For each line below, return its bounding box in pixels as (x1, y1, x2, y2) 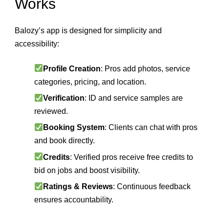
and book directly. (34, 136, 95, 145)
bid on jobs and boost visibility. (34, 166, 140, 175)
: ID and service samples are (85, 94, 183, 103)
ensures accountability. (34, 196, 113, 204)
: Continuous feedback (113, 182, 191, 191)
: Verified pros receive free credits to (70, 153, 194, 161)
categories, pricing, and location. (34, 77, 146, 86)
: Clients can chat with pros (105, 123, 198, 132)
